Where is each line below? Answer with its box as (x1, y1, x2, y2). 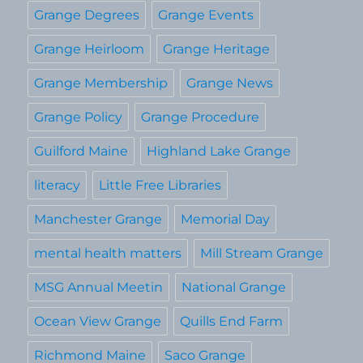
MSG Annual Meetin (34, 280, 164, 296)
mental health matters (34, 246, 182, 262)
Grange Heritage (163, 41, 271, 58)
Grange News (186, 75, 274, 92)
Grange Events (158, 7, 254, 23)
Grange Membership (34, 75, 169, 92)
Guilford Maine (34, 143, 129, 160)
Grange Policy (34, 109, 123, 126)
